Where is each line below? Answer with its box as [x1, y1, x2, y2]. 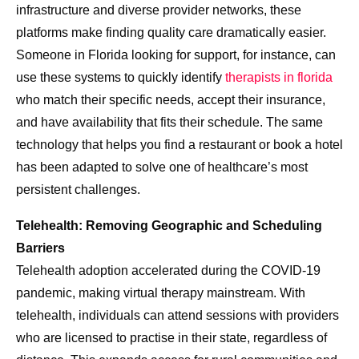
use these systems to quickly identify [16, 71, 222, 85]
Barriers [16, 241, 65, 256]
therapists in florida [225, 71, 333, 85]
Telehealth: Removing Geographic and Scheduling [16, 219, 322, 233]
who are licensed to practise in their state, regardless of [16, 331, 327, 345]
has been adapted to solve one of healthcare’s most [16, 160, 308, 175]
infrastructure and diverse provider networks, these [16, 3, 301, 18]
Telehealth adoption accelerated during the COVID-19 [16, 264, 321, 278]
